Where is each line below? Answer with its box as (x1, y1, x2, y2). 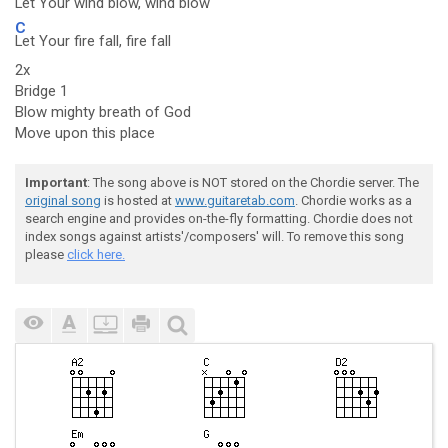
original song (25, 193, 101, 208)
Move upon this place (15, 124, 155, 142)
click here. (67, 247, 125, 262)
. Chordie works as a (295, 193, 412, 208)
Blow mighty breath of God (15, 103, 191, 121)
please (25, 247, 67, 262)
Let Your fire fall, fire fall (15, 32, 171, 50)
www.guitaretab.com (175, 193, 295, 208)
